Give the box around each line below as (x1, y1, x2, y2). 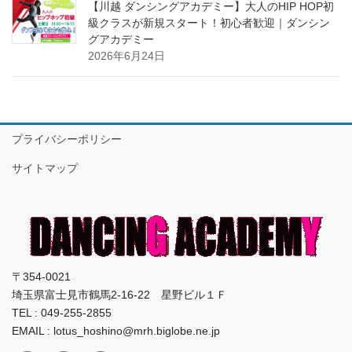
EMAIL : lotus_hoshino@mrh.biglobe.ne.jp (12, 324, 220, 337)
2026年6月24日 (88, 49, 165, 63)
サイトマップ (12, 162, 78, 175)
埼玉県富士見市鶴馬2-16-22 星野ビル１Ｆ (12, 288, 227, 301)
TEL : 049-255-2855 (12, 306, 112, 319)
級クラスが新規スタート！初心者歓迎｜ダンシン (88, 16, 330, 30)
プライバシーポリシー (12, 133, 122, 146)
